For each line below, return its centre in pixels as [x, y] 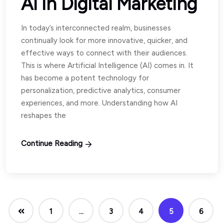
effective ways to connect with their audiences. [104, 53]
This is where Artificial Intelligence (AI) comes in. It [107, 65]
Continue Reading [52, 143]
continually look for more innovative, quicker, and [104, 40]
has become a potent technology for [85, 78]
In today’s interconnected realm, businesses [96, 28]
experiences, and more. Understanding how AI [99, 103]
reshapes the [43, 115]
